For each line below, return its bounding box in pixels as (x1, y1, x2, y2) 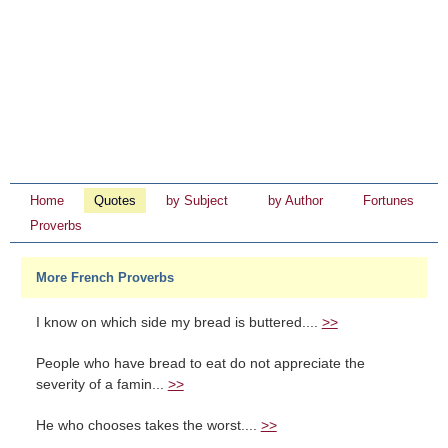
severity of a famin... (35, 377, 168, 392)
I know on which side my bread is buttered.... (35, 315, 322, 330)
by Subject (166, 193, 228, 208)
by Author (268, 193, 323, 208)
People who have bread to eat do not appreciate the (35, 356, 365, 371)
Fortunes (363, 193, 414, 208)
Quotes (94, 193, 136, 208)
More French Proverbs (35, 270, 174, 285)
